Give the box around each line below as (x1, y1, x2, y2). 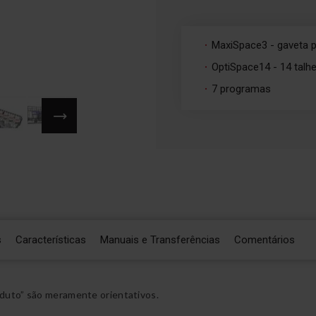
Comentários (234, 233, 295, 246)
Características (16, 233, 86, 246)
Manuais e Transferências (100, 233, 220, 246)
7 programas (212, 83, 272, 95)
